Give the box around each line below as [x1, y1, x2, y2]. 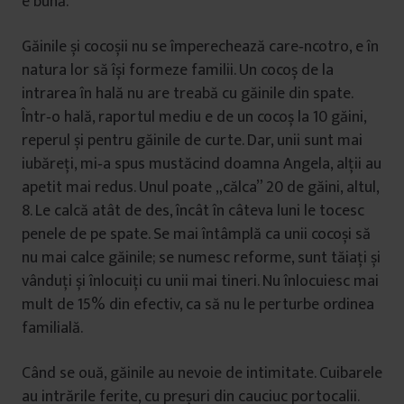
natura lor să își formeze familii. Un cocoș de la [22, 57, 334, 84]
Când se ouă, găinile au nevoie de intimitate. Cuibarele [22, 360, 382, 387]
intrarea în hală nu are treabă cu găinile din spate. [22, 80, 353, 107]
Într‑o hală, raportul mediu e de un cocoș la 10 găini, [22, 104, 366, 131]
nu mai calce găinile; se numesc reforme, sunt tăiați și [22, 244, 381, 271]
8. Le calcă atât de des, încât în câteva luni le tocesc [22, 197, 364, 225]
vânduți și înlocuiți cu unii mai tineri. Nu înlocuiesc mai [22, 268, 379, 295]
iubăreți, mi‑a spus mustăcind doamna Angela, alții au [22, 151, 381, 178]
